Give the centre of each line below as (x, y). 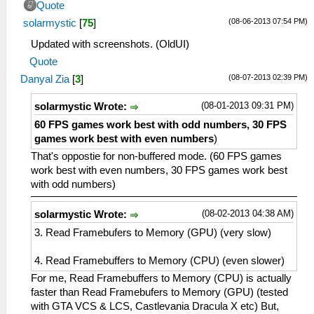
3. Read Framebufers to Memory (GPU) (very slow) (153, 233)
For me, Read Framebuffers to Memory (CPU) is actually (161, 279)
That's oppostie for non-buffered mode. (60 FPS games (156, 157)
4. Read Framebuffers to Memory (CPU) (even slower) (159, 261)
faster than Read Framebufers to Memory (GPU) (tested (159, 293)
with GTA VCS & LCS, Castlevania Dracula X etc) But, (155, 307)
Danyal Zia (45, 79)
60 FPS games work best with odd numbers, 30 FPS (161, 125)
